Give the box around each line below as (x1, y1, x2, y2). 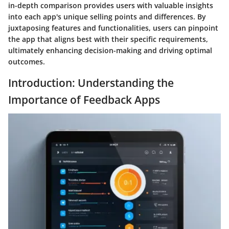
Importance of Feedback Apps (8, 92, 160, 107)
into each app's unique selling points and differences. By (8, 11, 206, 21)
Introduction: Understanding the (8, 75, 174, 90)
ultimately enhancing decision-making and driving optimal (8, 45, 212, 55)
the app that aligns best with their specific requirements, (8, 34, 208, 44)
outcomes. (8, 56, 45, 66)
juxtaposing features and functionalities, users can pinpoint (8, 22, 218, 33)
